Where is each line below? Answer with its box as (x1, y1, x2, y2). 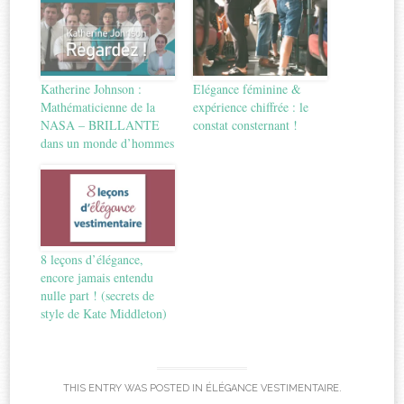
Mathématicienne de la (41, 97, 156, 115)
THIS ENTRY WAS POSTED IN (62, 382, 206, 395)
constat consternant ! (193, 115, 298, 133)
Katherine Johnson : (41, 79, 142, 97)
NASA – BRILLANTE (41, 115, 161, 133)
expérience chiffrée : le (193, 97, 308, 115)
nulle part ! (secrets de (41, 286, 155, 304)
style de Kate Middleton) (41, 304, 168, 322)
